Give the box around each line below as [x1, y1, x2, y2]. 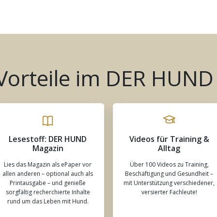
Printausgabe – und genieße [10, 179, 86, 187]
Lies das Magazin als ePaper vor [4, 160, 92, 169]
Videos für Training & [129, 134, 209, 145]
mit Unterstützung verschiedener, [124, 179, 215, 187]
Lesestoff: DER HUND [9, 134, 87, 145]
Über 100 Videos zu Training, [129, 160, 209, 169]
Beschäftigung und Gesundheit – [125, 170, 214, 178]
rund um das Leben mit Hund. [7, 197, 89, 206]
